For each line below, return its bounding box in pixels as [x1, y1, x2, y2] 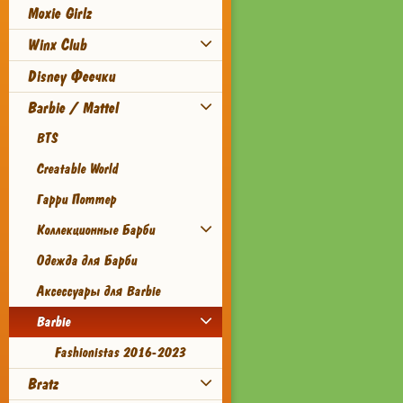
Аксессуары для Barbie [36, 282, 160, 300]
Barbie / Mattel [27, 98, 118, 118]
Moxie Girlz [27, 4, 92, 23]
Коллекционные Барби [36, 221, 155, 239]
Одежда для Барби [36, 252, 137, 270]
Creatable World [36, 160, 118, 178]
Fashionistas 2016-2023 [54, 344, 185, 362]
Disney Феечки [27, 67, 115, 86]
